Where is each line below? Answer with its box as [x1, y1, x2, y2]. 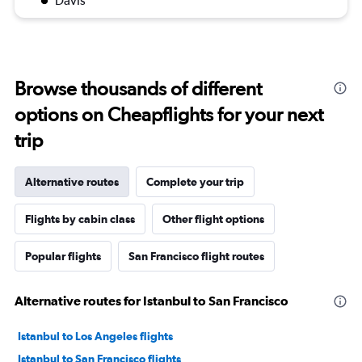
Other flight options [162, 213, 264, 226]
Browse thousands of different [15, 77, 262, 101]
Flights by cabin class [25, 213, 135, 226]
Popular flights [25, 250, 101, 263]
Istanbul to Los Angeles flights [18, 330, 173, 343]
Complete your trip [146, 175, 244, 189]
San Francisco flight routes [128, 250, 264, 263]
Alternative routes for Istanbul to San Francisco [15, 293, 288, 309]
